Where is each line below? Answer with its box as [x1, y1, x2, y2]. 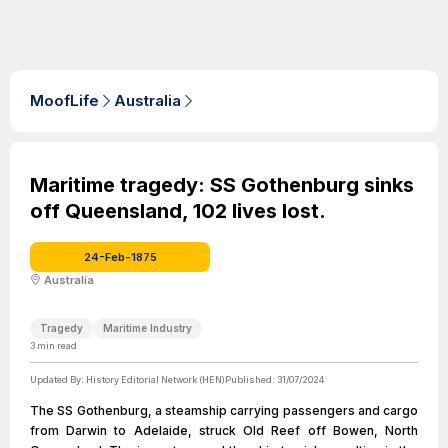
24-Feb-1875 [83, 250, 157, 264]
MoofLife [30, 91, 99, 110]
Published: [225, 374, 277, 385]
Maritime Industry [103, 322, 192, 334]
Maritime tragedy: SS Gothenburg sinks [30, 173, 414, 197]
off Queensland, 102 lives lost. [30, 199, 326, 223]
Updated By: [30, 374, 86, 385]
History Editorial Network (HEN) [86, 374, 225, 385]
